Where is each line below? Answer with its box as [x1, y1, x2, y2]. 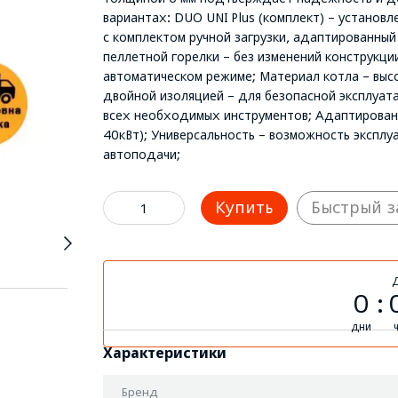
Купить [214, 198, 274, 217]
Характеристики [102, 345, 227, 361]
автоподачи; [102, 147, 180, 162]
